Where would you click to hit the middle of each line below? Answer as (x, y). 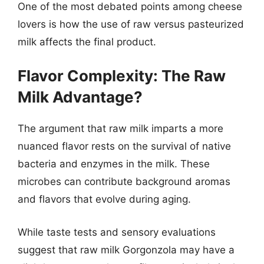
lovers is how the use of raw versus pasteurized (131, 24)
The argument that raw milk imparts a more (121, 128)
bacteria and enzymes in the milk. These (114, 164)
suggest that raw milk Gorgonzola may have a (126, 250)
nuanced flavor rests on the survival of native (124, 146)
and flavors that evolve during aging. (104, 199)
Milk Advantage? (80, 97)
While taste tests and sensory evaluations (117, 232)
